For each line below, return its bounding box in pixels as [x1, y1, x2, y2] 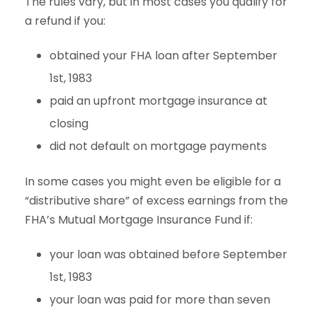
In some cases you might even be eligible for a [25, 173, 281, 190]
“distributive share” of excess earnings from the [25, 192, 288, 209]
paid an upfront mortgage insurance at [50, 92, 267, 109]
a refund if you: [25, 12, 108, 29]
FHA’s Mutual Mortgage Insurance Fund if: [25, 211, 253, 228]
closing [50, 115, 88, 132]
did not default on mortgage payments [50, 137, 267, 154]
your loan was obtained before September [50, 246, 287, 263]
